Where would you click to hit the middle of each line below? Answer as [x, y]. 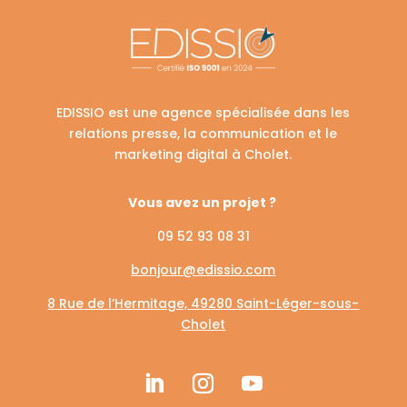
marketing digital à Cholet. [203, 154]
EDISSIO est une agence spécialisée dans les [203, 112]
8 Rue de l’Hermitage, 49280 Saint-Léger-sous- [203, 303]
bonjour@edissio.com [203, 269]
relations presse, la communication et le [203, 133]
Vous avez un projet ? [203, 202]
